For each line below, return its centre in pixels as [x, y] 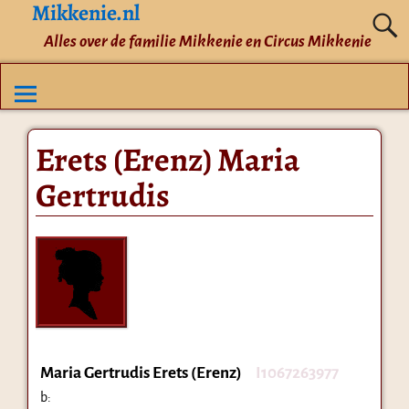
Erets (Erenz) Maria [167, 159]
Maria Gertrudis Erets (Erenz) [141, 372]
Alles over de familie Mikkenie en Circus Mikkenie [207, 41]
